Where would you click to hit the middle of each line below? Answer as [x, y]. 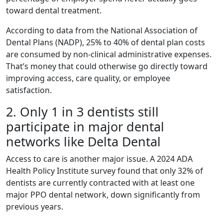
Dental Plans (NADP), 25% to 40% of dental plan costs [106, 42]
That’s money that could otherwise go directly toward [107, 66]
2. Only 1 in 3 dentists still [82, 111]
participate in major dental [85, 126]
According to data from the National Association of [102, 30]
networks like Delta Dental [83, 141]
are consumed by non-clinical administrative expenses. [109, 54]
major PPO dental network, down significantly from [103, 195]
